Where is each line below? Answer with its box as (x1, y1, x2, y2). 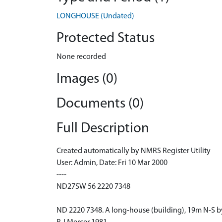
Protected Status (56, 31, 155, 46)
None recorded (56, 53, 106, 61)
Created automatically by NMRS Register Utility (56, 147, 211, 155)
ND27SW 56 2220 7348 (56, 183, 130, 191)
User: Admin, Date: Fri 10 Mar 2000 (56, 159, 167, 167)
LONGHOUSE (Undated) (56, 12, 134, 20)
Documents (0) (56, 97, 144, 111)
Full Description (56, 121, 149, 136)
